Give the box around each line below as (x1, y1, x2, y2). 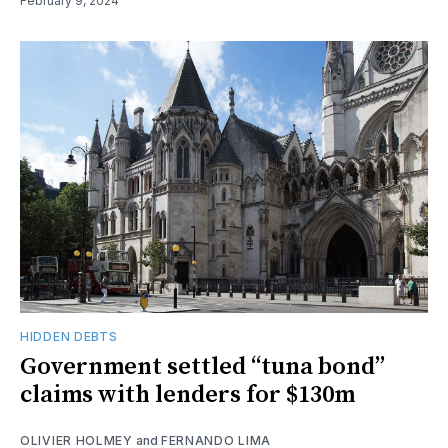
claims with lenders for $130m (20, 379, 355, 410)
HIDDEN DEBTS (20, 328, 118, 344)
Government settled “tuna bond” (20, 351, 385, 382)
